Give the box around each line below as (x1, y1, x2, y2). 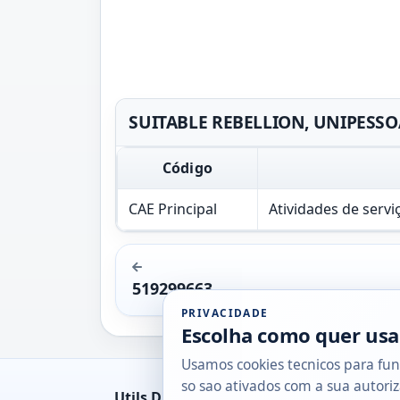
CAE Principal (129, 198, 217, 219)
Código (162, 157, 212, 178)
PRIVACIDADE (181, 305, 269, 320)
